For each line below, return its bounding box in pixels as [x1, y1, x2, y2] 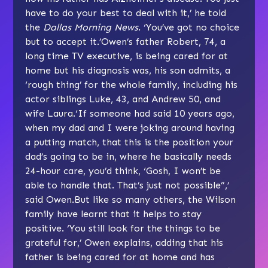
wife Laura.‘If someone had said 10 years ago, [25, 107, 235, 119]
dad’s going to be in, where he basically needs [25, 150, 232, 162]
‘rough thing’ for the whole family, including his [25, 78, 238, 90]
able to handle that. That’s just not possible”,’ [25, 179, 230, 191]
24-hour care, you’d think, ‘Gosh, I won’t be [25, 165, 221, 176]
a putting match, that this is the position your [25, 136, 234, 148]
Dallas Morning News [43, 21, 139, 33]
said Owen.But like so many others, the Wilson [25, 193, 236, 205]
